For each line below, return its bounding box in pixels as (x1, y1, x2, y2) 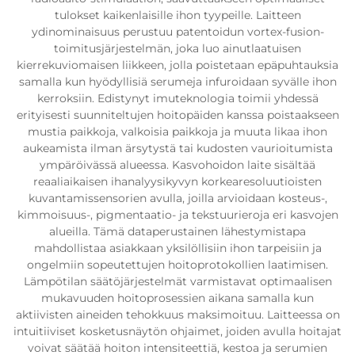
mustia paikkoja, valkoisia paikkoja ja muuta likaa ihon (28, 124, 327, 139)
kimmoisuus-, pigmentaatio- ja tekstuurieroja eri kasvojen (17, 208, 338, 222)
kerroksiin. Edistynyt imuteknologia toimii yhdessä (36, 91, 319, 105)
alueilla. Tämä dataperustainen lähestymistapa (49, 224, 306, 239)
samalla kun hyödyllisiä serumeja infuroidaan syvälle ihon (18, 74, 337, 89)
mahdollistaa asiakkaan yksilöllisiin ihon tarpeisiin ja (33, 241, 322, 255)
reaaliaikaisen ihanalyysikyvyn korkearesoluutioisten (33, 174, 322, 189)
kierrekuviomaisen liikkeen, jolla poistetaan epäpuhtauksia (17, 58, 338, 72)
